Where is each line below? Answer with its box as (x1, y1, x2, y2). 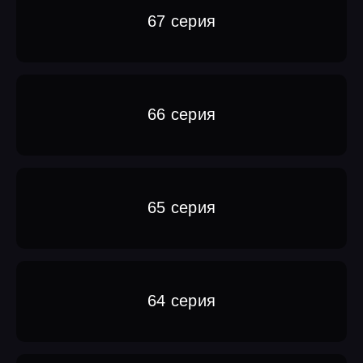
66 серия (147, 105, 216, 124)
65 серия (147, 199, 216, 217)
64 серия (147, 292, 216, 310)
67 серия (147, 12, 216, 31)
